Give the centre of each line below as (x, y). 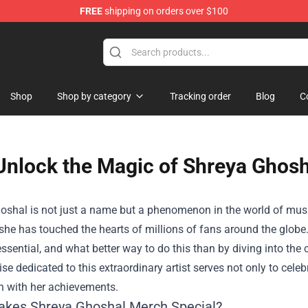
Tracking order (200, 96)
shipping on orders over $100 (165, 11)
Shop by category (94, 96)
